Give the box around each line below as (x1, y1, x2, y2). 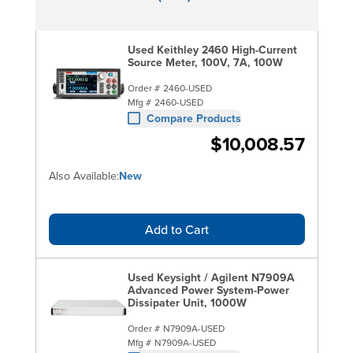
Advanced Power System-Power (127, 281, 289, 298)
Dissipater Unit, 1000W (127, 294, 247, 310)
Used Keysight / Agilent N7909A (127, 269, 295, 285)
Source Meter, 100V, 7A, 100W (127, 54, 283, 70)
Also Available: (48, 167, 119, 184)
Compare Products (146, 110, 241, 126)
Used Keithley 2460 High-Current (127, 41, 297, 58)
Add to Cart (144, 220, 209, 238)
